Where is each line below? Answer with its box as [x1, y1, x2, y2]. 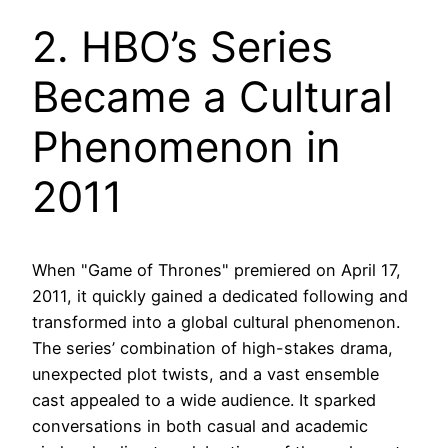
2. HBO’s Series [32, 21, 333, 73]
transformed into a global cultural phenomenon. [32, 312, 400, 333]
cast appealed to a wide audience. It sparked [32, 390, 376, 411]
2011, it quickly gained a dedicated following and [32, 286, 408, 307]
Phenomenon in [32, 121, 341, 173]
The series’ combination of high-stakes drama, [32, 338, 393, 359]
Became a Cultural [32, 71, 393, 123]
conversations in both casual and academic [32, 416, 368, 437]
